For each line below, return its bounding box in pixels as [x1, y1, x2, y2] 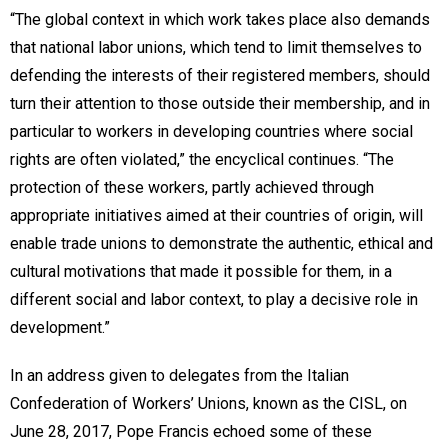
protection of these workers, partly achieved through [10, 177, 374, 197]
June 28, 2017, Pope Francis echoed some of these [10, 421, 372, 441]
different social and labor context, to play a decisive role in [10, 289, 418, 309]
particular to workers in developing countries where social [10, 121, 413, 141]
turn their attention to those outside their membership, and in [10, 93, 430, 113]
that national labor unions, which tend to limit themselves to [10, 37, 422, 57]
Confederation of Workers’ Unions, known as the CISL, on [10, 393, 407, 413]
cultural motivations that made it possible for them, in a [10, 261, 392, 281]
